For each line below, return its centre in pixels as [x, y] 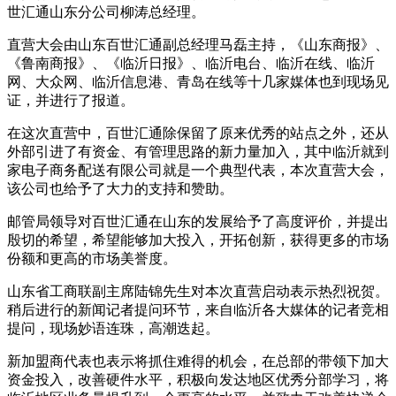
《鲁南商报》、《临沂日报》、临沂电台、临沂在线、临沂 [191, 63]
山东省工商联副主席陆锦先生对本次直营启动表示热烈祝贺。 [198, 291]
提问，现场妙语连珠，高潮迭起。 [113, 328]
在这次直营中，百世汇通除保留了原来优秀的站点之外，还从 [198, 133]
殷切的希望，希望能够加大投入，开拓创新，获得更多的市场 [198, 240]
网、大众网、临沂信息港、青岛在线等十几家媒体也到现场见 [198, 81]
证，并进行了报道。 [71, 100]
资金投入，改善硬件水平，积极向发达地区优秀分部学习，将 [198, 379]
